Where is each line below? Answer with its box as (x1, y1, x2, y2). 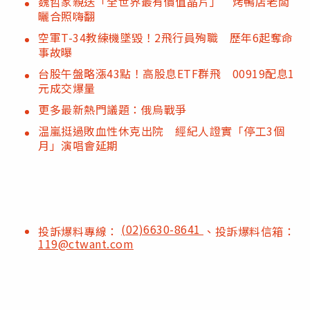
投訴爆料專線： (38, 223, 121, 240)
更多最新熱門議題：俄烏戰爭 (38, 101, 187, 118)
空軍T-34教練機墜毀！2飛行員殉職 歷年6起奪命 (38, 29, 293, 46)
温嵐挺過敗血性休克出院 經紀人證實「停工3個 (38, 122, 284, 140)
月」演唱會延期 (38, 137, 118, 154)
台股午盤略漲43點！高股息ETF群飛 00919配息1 (38, 65, 295, 82)
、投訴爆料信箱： (203, 223, 295, 240)
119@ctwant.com (38, 235, 134, 253)
